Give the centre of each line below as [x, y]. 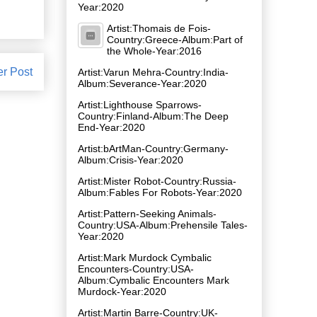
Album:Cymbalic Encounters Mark [154, 280]
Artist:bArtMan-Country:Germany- [153, 148]
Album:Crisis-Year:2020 [131, 160]
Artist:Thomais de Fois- [159, 28]
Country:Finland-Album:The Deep [153, 116]
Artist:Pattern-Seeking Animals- [147, 213]
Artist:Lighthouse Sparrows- [140, 104]
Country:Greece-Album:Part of [175, 39]
